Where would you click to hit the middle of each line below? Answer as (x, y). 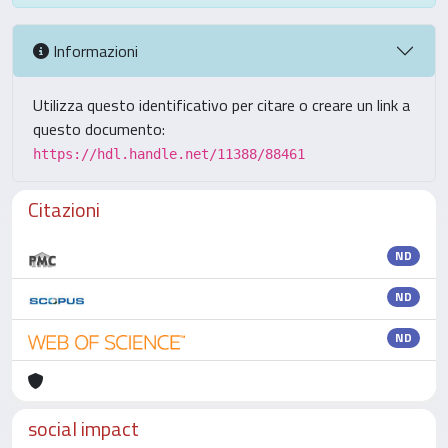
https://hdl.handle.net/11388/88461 (169, 154)
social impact (83, 428)
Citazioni (64, 209)
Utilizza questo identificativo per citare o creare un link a (221, 105)
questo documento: (99, 129)
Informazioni (93, 50)
